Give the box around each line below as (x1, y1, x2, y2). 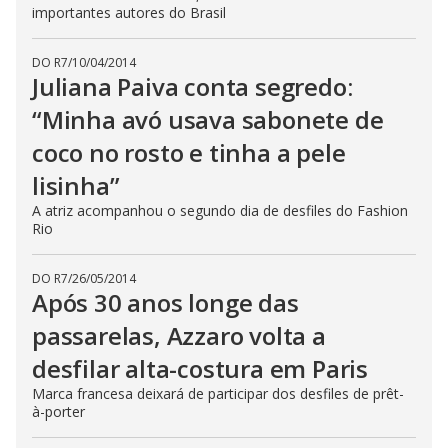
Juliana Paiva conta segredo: (32, 69, 353, 103)
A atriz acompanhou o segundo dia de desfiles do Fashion (32, 200, 408, 220)
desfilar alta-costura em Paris (32, 351, 368, 385)
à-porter (32, 401, 85, 421)
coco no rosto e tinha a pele (32, 135, 346, 169)
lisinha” (32, 168, 120, 202)
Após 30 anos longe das (32, 285, 299, 319)
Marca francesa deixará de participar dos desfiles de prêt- (32, 383, 404, 403)
